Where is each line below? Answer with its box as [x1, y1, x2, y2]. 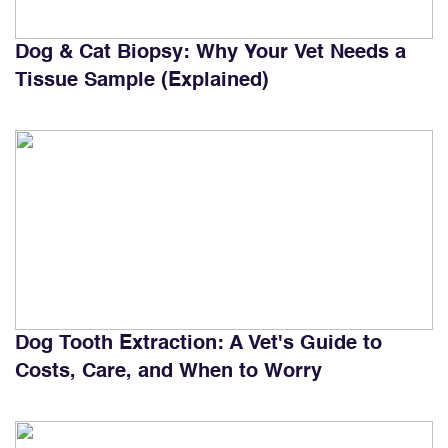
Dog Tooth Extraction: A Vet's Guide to [15, 333, 382, 354]
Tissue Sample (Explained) [15, 70, 269, 91]
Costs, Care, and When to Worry [15, 361, 322, 382]
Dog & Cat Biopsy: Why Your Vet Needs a [15, 42, 406, 63]
